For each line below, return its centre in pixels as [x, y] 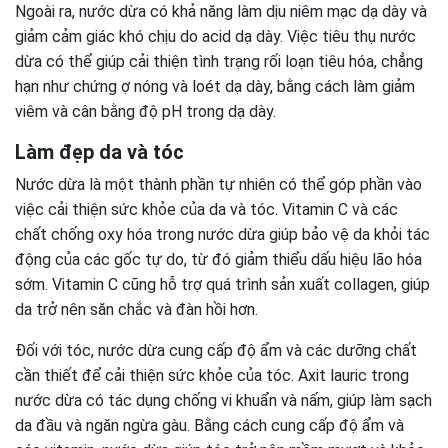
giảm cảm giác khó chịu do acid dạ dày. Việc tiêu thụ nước [215, 36]
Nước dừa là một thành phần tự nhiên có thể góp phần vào [218, 184]
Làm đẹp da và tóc [99, 152]
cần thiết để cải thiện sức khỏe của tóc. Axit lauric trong [212, 375]
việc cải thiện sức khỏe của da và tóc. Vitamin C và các [206, 209]
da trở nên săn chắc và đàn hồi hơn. [136, 309]
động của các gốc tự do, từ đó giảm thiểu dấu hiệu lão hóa [218, 259]
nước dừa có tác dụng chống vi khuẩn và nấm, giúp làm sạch [223, 400]
